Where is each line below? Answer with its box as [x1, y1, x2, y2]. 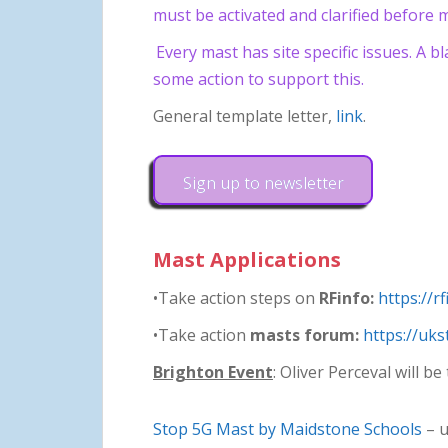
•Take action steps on [153, 286, 319, 309]
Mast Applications [153, 245, 341, 273]
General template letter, [153, 104, 336, 127]
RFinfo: [319, 286, 374, 309]
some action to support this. [153, 67, 364, 90]
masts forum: [250, 323, 359, 346]
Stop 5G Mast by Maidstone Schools [153, 417, 422, 440]
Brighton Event [153, 360, 273, 383]
